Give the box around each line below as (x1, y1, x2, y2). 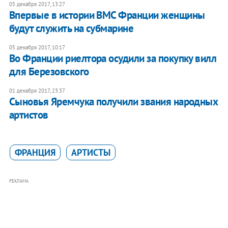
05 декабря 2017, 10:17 (9, 44, 65, 51)
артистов (9, 108, 48, 122)
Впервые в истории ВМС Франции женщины (9, 8, 205, 22)
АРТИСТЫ (71, 147, 110, 159)
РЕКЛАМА (9, 178, 28, 184)
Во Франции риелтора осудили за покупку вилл (9, 51, 217, 66)
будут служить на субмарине (9, 21, 134, 36)
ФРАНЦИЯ (14, 147, 55, 159)
